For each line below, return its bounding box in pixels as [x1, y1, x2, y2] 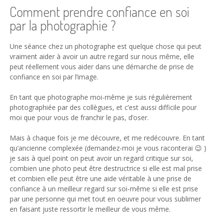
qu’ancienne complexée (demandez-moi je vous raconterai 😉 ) [10, 143, 206, 153]
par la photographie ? [10, 16, 116, 34]
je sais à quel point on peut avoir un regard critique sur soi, [10, 153, 193, 163]
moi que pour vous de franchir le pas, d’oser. [10, 112, 149, 122]
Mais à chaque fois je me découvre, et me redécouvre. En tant [10, 133, 205, 142]
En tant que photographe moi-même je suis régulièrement [10, 92, 192, 102]
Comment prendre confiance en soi [10, 3, 189, 21]
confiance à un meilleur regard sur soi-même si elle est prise [10, 184, 198, 193]
